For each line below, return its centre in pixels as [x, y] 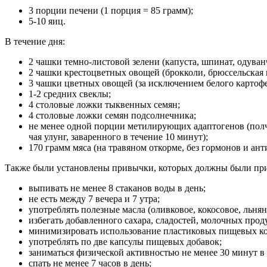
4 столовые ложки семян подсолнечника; [112, 115]
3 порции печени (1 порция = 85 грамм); [111, 10]
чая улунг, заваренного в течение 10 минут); [118, 136]
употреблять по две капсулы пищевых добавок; [125, 241]
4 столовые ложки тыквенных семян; [104, 104]
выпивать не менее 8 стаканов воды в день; [117, 188]
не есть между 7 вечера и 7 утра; [94, 198]
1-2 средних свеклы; [70, 94]
